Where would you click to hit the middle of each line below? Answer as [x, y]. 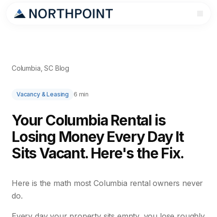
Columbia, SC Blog [41, 68]
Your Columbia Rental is [89, 120]
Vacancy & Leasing [43, 94]
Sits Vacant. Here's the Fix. [98, 153]
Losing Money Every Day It [98, 137]
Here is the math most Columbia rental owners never [108, 183]
